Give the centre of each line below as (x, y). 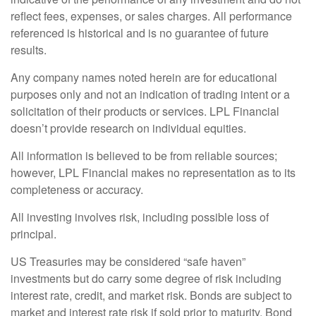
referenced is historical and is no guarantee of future (140, 32)
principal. (35, 233)
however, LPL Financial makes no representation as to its (153, 172)
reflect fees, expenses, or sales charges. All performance (151, 16)
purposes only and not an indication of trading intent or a (150, 94)
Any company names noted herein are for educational (144, 77)
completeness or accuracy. (78, 189)
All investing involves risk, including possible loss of (140, 217)
